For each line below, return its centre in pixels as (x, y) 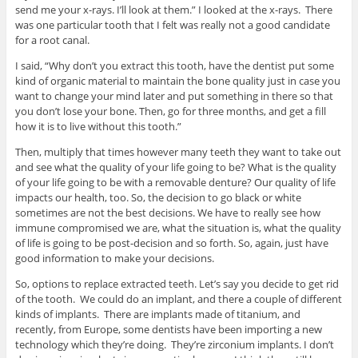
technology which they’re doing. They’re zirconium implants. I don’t (174, 344)
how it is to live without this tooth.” (98, 126)
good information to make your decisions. (114, 258)
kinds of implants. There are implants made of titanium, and (157, 314)
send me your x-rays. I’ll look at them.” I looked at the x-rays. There (173, 9)
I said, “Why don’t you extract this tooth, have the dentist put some (174, 65)
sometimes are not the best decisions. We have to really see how (167, 212)
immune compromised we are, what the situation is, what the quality (178, 227)
